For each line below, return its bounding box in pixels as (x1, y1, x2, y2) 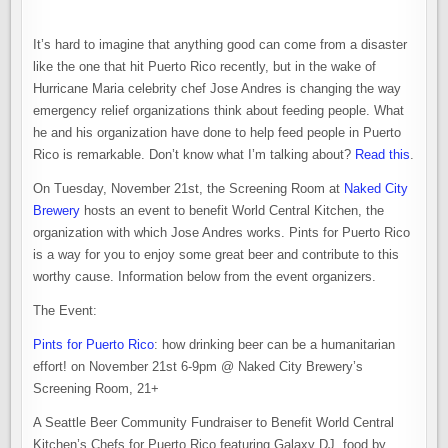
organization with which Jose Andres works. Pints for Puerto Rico (33, 225, 411, 240)
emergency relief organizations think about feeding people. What (33, 103, 405, 118)
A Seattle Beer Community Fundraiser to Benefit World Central (33, 415, 395, 430)
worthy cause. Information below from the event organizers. (33, 269, 377, 284)
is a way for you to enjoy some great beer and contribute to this (33, 247, 400, 262)
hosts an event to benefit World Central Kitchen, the (80, 203, 385, 218)
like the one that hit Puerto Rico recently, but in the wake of (33, 59, 377, 74)
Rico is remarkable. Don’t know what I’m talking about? (33, 147, 356, 162)
